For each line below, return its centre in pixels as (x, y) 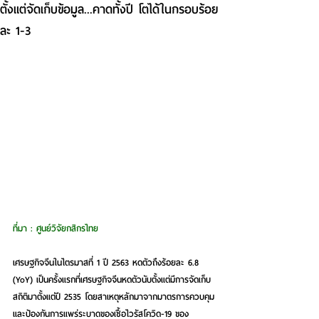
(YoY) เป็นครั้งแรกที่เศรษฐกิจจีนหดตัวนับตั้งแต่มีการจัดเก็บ (112, 280)
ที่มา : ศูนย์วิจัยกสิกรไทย (56, 229)
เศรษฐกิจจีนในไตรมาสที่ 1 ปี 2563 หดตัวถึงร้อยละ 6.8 (108, 263)
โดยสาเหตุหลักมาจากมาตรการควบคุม (148, 297)
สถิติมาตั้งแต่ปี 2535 (47, 297)
